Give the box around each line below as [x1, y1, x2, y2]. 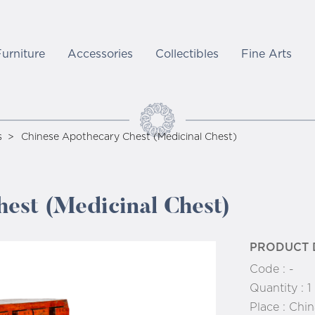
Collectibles [155, 48, 219, 60]
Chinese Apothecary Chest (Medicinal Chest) [21, 132, 237, 142]
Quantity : [250, 283, 307, 294]
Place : [250, 302, 289, 313]
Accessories [67, 48, 134, 60]
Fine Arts [241, 48, 292, 60]
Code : [250, 264, 289, 275]
